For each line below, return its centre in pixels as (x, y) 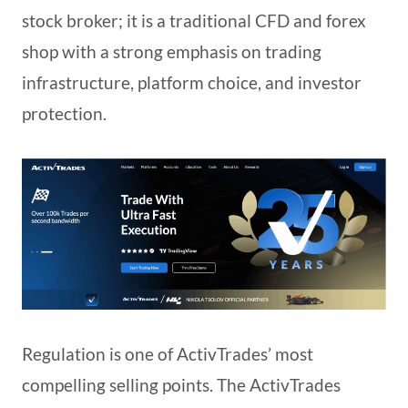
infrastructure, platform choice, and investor (192, 82)
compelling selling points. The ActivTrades (181, 384)
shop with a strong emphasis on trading (172, 51)
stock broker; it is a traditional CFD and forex (194, 20)
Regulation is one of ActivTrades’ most (168, 353)
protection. (64, 113)
